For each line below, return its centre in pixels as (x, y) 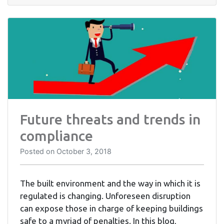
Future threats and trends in (110, 119)
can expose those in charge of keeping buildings (111, 208)
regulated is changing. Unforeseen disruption (105, 196)
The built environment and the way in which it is (110, 183)
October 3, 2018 (84, 151)
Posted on (38, 151)
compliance (56, 136)
